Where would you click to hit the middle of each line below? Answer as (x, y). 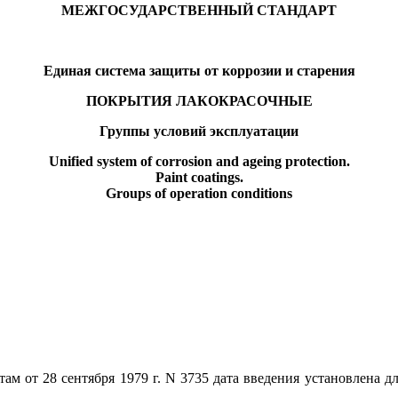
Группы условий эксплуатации (199, 131)
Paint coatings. (199, 177)
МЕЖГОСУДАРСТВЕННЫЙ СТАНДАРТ (199, 10)
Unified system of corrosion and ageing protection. (199, 161)
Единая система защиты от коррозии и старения (199, 70)
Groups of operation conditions (199, 193)
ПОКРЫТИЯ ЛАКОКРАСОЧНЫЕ (199, 100)
